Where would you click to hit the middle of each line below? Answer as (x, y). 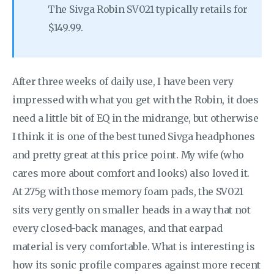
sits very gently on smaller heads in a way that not (131, 209)
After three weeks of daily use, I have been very (123, 81)
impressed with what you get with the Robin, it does (135, 99)
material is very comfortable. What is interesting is (134, 246)
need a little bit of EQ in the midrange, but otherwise (135, 118)
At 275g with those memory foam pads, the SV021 (128, 191)
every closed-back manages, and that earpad (117, 228)
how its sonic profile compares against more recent (137, 265)
